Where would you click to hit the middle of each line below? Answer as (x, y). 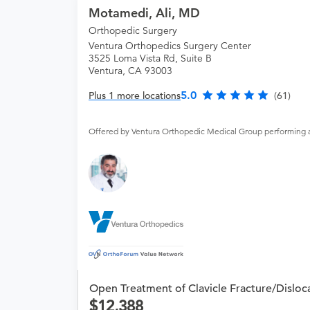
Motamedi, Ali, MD (144, 13)
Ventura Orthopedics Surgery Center (170, 46)
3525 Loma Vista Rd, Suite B (150, 58)
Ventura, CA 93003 (130, 71)
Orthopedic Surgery (133, 31)
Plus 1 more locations (135, 96)
